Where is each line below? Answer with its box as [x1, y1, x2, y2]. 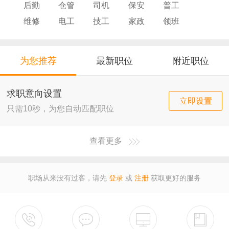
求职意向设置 [7, 88, 62, 99]
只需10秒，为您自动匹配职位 [7, 104, 114, 113]
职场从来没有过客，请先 [28, 173, 109, 182]
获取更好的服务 [149, 173, 201, 182]
